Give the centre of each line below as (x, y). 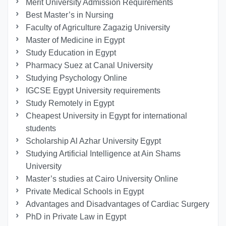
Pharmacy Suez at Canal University (90, 66)
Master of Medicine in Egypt (75, 40)
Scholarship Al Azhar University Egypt (94, 141)
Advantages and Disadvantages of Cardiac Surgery (118, 204)
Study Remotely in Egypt (70, 103)
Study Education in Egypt (71, 53)
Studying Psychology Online (77, 78)
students (41, 129)
